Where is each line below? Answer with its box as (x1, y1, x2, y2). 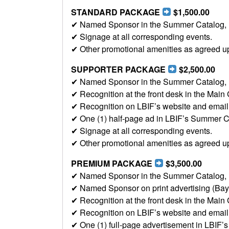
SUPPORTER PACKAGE (71, 63, 168, 75)
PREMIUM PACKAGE (71, 157, 154, 169)
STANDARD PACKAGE (71, 6, 162, 18)
